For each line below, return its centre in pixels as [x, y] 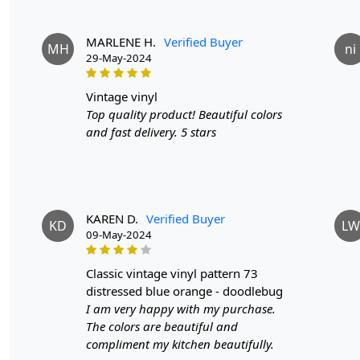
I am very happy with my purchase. [181, 308]
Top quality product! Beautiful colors [184, 114]
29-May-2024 [119, 57]
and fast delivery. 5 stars [151, 131]
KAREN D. [112, 218]
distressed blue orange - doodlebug [184, 290]
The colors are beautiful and [162, 326]
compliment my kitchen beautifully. [180, 344]
